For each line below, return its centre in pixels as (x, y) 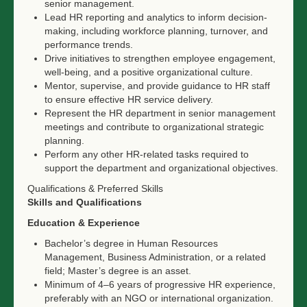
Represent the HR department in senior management (160, 113)
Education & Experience (84, 223)
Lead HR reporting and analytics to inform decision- (156, 17)
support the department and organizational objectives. (161, 168)
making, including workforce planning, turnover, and (156, 31)
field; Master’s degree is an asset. (118, 271)
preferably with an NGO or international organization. (159, 298)
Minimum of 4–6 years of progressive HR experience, (160, 284)
